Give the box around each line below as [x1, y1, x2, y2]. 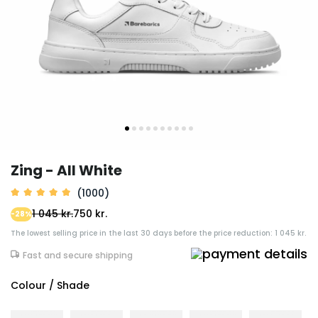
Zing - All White [11, 160, 122, 180]
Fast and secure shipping [23, 249, 133, 261]
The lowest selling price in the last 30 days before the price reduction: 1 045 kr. [11, 228, 306, 238]
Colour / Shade [11, 278, 89, 293]
